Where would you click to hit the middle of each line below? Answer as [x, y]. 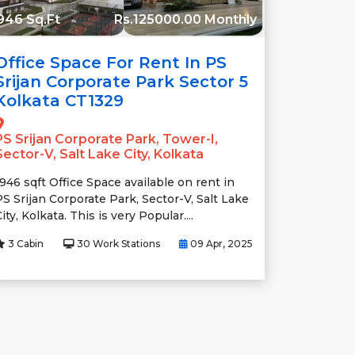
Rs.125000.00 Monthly [185, 19]
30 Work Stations [117, 244]
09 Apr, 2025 [220, 244]
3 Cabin [25, 244]
